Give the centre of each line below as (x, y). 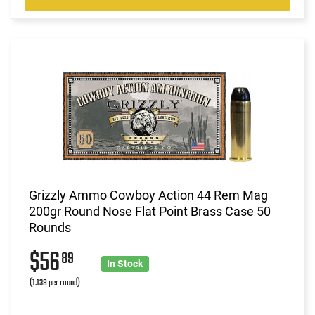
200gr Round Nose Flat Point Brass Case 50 (150, 211)
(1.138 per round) (55, 283)
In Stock (125, 263)
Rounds (50, 227)
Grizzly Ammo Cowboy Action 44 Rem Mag (148, 195)
